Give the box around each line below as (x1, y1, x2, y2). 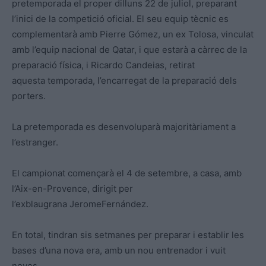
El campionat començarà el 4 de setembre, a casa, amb (12, 167, 242, 179)
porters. (12, 90, 46, 102)
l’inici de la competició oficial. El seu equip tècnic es (12, 13, 229, 25)
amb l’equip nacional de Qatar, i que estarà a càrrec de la (12, 44, 247, 56)
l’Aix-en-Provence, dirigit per (12, 183, 133, 195)
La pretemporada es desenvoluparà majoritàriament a (12, 121, 236, 133)
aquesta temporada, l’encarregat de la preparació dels (12, 75, 237, 87)
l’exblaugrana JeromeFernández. (12, 198, 148, 210)
